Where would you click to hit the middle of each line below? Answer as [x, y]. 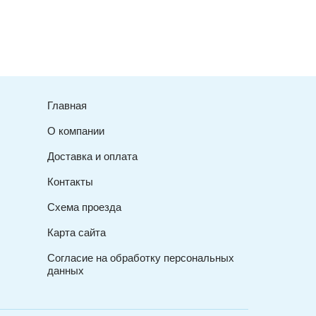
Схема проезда [84, 206]
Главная [67, 105]
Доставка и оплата [92, 156]
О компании [75, 130]
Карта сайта [76, 232]
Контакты [70, 181]
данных [65, 270]
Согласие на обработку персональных [140, 257]
